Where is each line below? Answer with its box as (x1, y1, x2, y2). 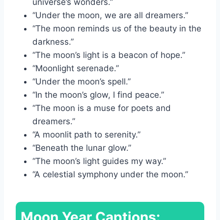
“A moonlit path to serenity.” (32, 129, 140, 139)
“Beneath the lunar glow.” (32, 142, 131, 153)
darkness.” (32, 36, 74, 47)
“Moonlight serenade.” (32, 63, 119, 73)
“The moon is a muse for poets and (32, 103, 171, 113)
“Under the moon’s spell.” (32, 76, 131, 86)
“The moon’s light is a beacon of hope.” (32, 50, 185, 60)
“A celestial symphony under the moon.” (32, 169, 188, 179)
